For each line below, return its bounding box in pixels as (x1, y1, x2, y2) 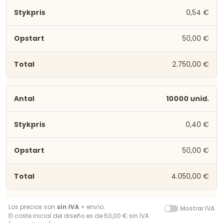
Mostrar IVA (180, 204, 215, 213)
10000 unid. (166, 94, 209, 104)
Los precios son (8, 203, 57, 212)
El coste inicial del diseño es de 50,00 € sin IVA (8, 212, 149, 221)
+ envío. (79, 203, 105, 212)
